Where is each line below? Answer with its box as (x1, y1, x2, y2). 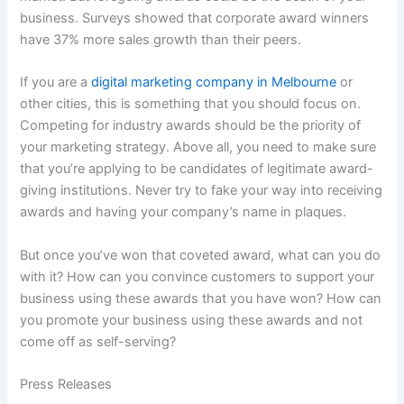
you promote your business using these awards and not (20, 311, 363, 328)
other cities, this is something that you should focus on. (20, 96, 362, 113)
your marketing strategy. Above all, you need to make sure (20, 139, 377, 156)
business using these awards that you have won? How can (20, 289, 382, 307)
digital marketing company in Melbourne (91, 74, 337, 91)
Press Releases (20, 375, 113, 392)
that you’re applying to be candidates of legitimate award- (20, 161, 374, 178)
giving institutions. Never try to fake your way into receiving (20, 182, 383, 199)
